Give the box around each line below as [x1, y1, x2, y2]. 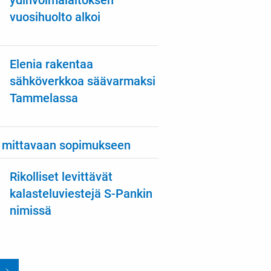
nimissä [10, 203, 52, 218]
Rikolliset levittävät [10, 169, 113, 184]
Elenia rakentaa [10, 57, 94, 72]
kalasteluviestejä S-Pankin [10, 186, 153, 201]
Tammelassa [10, 91, 79, 106]
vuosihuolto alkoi [10, 10, 101, 25]
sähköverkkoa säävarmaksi [10, 74, 156, 89]
